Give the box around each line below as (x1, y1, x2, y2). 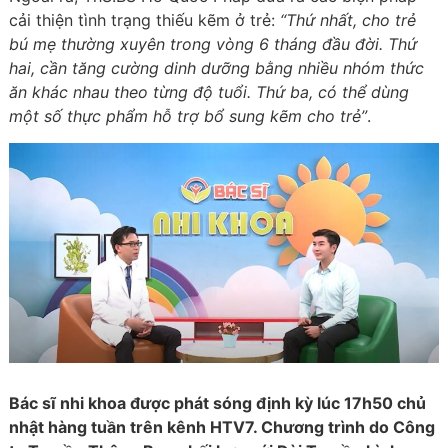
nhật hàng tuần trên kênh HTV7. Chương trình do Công (8, 417, 435, 438)
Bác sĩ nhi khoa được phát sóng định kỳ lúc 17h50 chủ (8, 393, 426, 414)
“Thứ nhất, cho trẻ (279, 9, 416, 30)
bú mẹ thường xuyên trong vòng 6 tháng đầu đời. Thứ (8, 33, 417, 54)
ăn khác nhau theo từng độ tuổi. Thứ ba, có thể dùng (8, 81, 409, 102)
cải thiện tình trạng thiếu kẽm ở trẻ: (8, 9, 280, 30)
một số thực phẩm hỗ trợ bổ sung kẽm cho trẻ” (8, 105, 367, 126)
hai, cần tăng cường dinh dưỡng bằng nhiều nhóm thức (8, 57, 424, 78)
